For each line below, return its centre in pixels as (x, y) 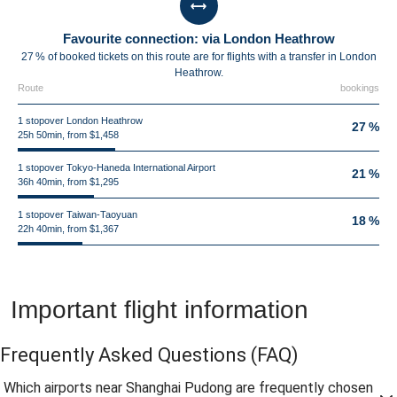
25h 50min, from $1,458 (68, 135)
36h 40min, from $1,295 (68, 182)
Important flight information (160, 310)
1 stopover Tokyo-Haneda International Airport (117, 167)
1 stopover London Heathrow (80, 121)
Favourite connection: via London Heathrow (198, 39)
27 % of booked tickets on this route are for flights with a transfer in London (198, 57)
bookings (360, 88)
